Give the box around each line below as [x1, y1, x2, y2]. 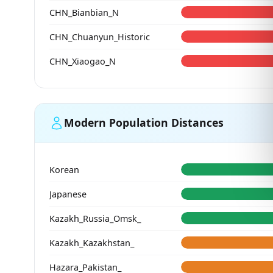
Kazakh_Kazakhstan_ [49, 236, 134, 249]
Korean [49, 163, 79, 175]
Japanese [49, 188, 87, 200]
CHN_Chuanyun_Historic [49, 30, 150, 43]
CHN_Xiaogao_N [49, 55, 116, 67]
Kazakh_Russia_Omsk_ [49, 212, 141, 224]
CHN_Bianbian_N [49, 6, 119, 18]
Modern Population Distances [64, 115, 224, 130]
